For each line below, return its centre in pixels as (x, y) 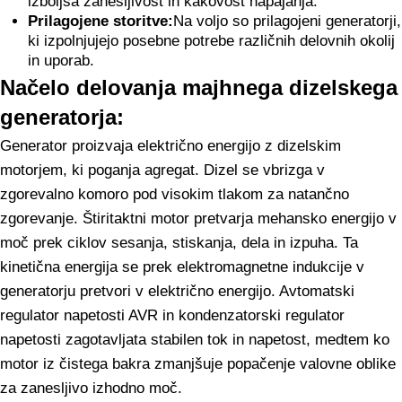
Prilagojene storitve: (100, 21)
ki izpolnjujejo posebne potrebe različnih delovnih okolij (211, 41)
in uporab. (61, 61)
